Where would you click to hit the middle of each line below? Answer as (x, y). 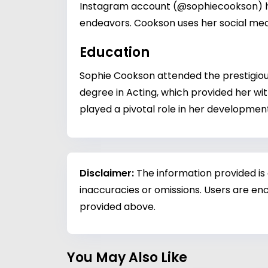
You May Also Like (127, 258)
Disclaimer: (108, 173)
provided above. (118, 207)
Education (115, 52)
